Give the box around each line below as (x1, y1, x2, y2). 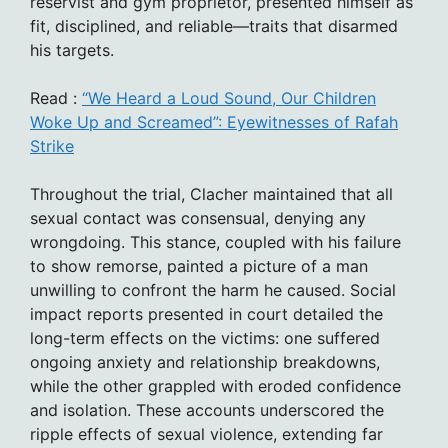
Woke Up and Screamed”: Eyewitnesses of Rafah (30, 111, 398, 132)
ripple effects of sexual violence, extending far (30, 423, 383, 444)
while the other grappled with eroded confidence (30, 375, 401, 396)
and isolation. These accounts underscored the (30, 399, 384, 420)
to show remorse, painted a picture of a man (30, 255, 368, 276)
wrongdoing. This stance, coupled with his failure (30, 231, 401, 252)
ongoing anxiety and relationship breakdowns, (30, 351, 380, 372)
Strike (30, 135, 74, 156)
